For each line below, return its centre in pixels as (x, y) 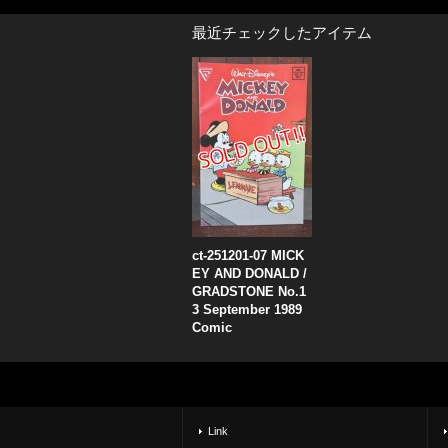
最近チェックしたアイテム (282, 32)
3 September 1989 (247, 309)
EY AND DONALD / (249, 273)
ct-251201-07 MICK (248, 255)
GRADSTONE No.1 (249, 291)
